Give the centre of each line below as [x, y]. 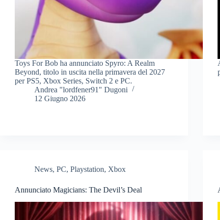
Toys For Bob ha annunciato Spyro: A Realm [85, 63]
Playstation [87, 169]
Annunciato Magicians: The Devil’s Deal [78, 190]
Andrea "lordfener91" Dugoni [81, 89]
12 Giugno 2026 [60, 98]
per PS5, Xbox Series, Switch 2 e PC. [73, 81]
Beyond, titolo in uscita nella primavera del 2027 [90, 72]
